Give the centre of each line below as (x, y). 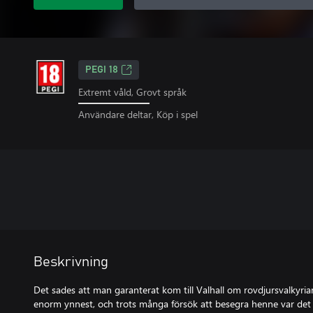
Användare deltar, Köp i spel (138, 114)
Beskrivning (71, 262)
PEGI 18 (102, 70)
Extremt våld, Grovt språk (132, 92)
